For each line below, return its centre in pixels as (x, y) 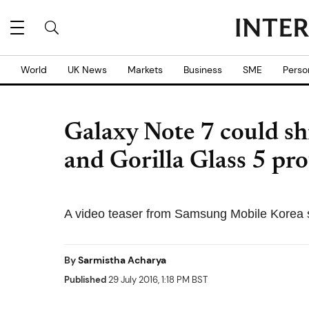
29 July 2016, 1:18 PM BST (157, 280)
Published (85, 280)
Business (203, 70)
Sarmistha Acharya (122, 260)
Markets (145, 70)
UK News (87, 70)
